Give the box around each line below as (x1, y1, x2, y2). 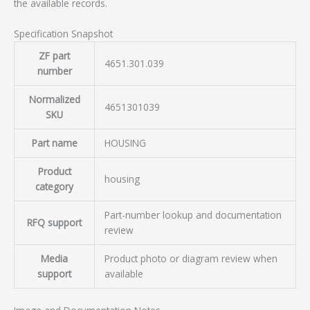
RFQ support (27, 216, 82, 230)
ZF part (39, 49, 70, 63)
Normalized (28, 93, 80, 107)
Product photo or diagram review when (104, 252, 277, 266)
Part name (31, 136, 77, 150)
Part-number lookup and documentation (104, 208, 282, 222)
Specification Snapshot (14, 27, 113, 41)
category (35, 180, 73, 194)
